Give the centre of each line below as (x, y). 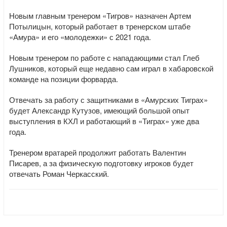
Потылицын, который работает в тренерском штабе (100, 26)
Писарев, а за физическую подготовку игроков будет (101, 163)
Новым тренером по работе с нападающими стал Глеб (104, 58)
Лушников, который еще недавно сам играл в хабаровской (111, 68)
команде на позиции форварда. (64, 79)
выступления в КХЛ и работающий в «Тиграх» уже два (104, 121)
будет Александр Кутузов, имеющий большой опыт (99, 110)
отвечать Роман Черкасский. (59, 174)
